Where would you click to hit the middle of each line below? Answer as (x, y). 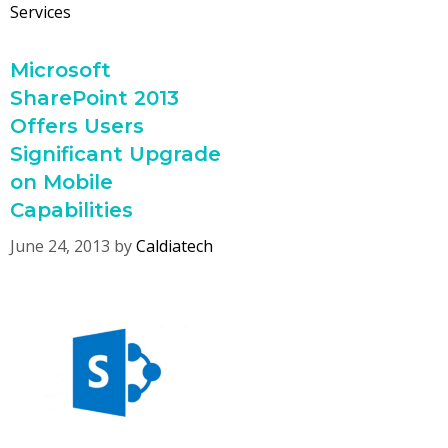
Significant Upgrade (115, 154)
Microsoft (60, 70)
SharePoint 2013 (94, 98)
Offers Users (77, 126)
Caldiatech (174, 246)
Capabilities (71, 210)
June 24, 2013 (60, 246)
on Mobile (61, 182)
